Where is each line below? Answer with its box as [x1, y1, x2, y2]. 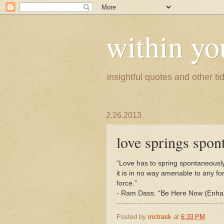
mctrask [148, 212, 171, 220]
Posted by [116, 212, 148, 220]
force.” [116, 179, 137, 187]
